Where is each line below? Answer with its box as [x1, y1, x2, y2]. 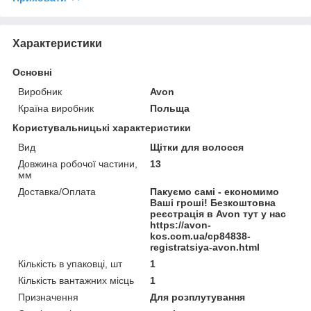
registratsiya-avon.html [150, 241, 260, 253]
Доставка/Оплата [18, 185, 96, 197]
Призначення [18, 291, 78, 303]
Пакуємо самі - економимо [150, 185, 280, 197]
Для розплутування [150, 291, 246, 303]
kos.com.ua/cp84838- [150, 230, 251, 242]
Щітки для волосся [150, 141, 244, 153]
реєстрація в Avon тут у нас [150, 208, 287, 219]
